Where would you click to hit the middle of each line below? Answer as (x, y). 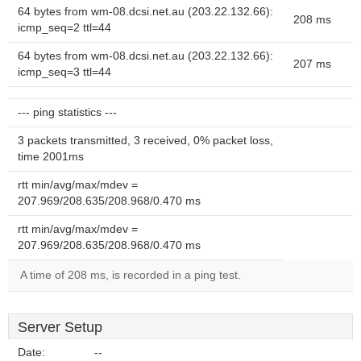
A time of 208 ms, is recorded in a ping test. (131, 275)
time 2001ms (51, 157)
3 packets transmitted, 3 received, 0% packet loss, (145, 141)
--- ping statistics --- (67, 112)
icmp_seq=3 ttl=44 (64, 72)
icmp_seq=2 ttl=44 (64, 28)
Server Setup (60, 327)
